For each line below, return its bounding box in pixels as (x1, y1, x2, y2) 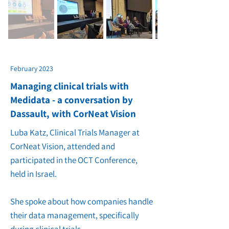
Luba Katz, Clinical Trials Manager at (10, 127, 140, 138)
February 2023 (10, 64, 53, 73)
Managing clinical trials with (10, 80, 129, 92)
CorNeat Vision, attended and (10, 141, 115, 152)
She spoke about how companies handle (10, 196, 153, 207)
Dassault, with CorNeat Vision (10, 107, 136, 120)
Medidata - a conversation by (10, 94, 133, 106)
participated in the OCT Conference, (10, 154, 138, 166)
